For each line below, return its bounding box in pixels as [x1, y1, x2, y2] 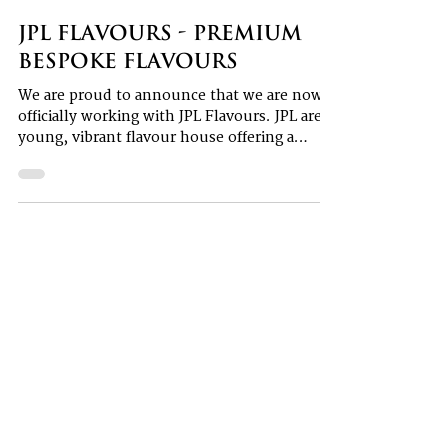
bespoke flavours [18, 84, 238, 109]
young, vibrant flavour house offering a [18, 165, 294, 182]
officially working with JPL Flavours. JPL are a [18, 144, 333, 161]
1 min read [60, 22, 123, 37]
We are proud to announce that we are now [18, 123, 323, 140]
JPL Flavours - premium [18, 56, 302, 81]
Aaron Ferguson [60, 5, 159, 20]
